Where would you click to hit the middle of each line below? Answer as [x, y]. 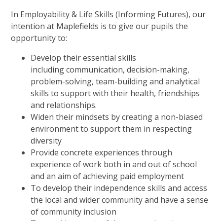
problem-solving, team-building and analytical [115, 82]
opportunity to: [39, 38]
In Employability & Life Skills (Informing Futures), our [109, 15]
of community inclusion [74, 212]
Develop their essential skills [84, 58]
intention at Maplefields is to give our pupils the [100, 26]
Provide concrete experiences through [102, 153]
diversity [46, 141]
